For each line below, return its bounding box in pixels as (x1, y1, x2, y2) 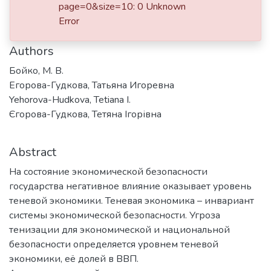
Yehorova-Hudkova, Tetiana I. (9, 93, 131, 106)
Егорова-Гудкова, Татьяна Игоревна (9, 78, 174, 92)
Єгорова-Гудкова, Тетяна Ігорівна (9, 107, 162, 121)
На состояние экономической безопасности (9, 165, 207, 178)
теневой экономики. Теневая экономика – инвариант (9, 194, 254, 207)
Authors (9, 42, 54, 59)
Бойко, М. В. (9, 64, 64, 77)
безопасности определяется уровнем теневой (9, 237, 218, 251)
